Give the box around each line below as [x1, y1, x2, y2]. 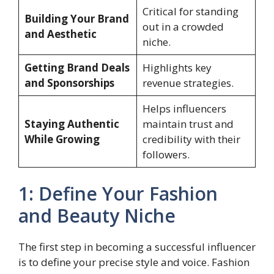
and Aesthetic [24, 26, 97, 41]
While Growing [24, 131, 100, 146]
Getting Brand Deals [24, 60, 130, 75]
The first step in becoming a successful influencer [18, 240, 256, 254]
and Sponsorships [24, 75, 114, 90]
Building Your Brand [24, 11, 129, 26]
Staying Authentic [24, 116, 119, 131]
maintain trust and [142, 116, 234, 131]
